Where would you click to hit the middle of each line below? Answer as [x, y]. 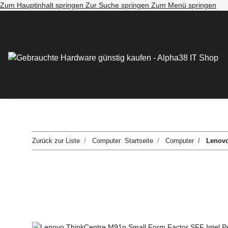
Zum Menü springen [184, 5]
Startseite [139, 141]
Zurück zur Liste [56, 141]
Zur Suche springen [118, 5]
